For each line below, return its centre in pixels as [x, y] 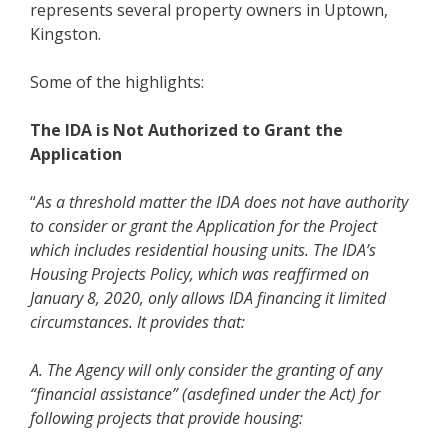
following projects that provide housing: [166, 417]
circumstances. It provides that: [137, 321]
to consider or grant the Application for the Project [203, 225]
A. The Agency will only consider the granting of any [206, 369]
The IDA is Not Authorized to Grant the [186, 129]
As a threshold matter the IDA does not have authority [222, 201]
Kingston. [65, 33]
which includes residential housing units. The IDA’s [203, 249]
